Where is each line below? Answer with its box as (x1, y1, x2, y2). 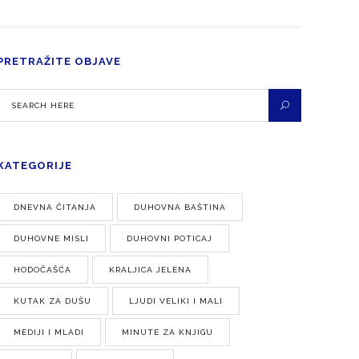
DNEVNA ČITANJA (14, 203, 97, 212)
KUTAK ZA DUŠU (14, 296, 92, 305)
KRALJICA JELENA (109, 265, 192, 274)
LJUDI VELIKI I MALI (129, 296, 224, 305)
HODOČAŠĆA (14, 265, 72, 274)
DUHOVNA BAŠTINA (134, 203, 227, 212)
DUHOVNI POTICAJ (127, 234, 213, 243)
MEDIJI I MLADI (14, 328, 85, 337)
